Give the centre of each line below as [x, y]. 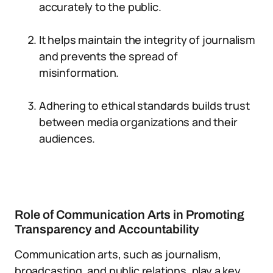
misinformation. [79, 73]
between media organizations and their [138, 122]
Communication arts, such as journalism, [118, 254]
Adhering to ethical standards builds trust [144, 105]
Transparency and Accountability [107, 229]
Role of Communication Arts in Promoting [129, 214]
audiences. [67, 138]
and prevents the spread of [108, 56]
